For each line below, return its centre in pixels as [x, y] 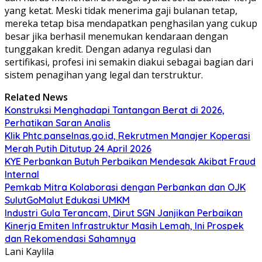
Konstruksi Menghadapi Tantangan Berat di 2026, [115, 110]
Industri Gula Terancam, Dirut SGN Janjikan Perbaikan [124, 213]
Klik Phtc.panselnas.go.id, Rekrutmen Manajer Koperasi [127, 136]
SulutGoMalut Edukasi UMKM [67, 200]
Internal [22, 175]
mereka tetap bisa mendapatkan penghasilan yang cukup [131, 24]
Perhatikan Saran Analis [58, 123]
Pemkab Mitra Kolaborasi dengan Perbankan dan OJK [125, 187]
